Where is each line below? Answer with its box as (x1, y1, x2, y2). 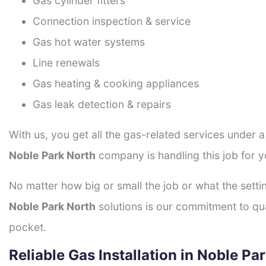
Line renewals (33, 56, 100, 69)
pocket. (9, 221, 46, 234)
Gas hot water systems (33, 36, 145, 49)
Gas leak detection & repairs (33, 98, 171, 111)
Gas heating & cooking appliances (33, 77, 199, 90)
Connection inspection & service (33, 15, 191, 28)
